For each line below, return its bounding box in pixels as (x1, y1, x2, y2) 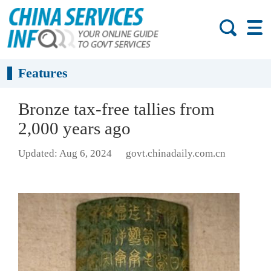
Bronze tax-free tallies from (18, 99, 215, 119)
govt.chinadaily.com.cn (125, 148, 226, 160)
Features (18, 65, 68, 81)
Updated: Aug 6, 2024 (18, 148, 112, 160)
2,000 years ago (18, 119, 131, 138)
